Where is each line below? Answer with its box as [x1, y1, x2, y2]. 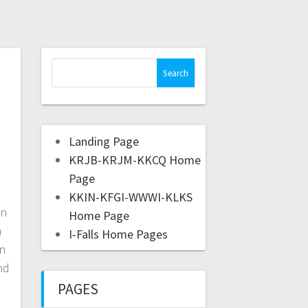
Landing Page [68, 133, 139, 150]
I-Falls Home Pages [68, 226, 168, 243]
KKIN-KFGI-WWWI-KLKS [68, 189, 192, 206]
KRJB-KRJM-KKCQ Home [68, 152, 201, 168]
